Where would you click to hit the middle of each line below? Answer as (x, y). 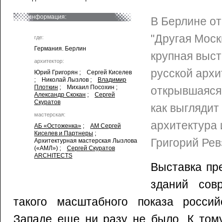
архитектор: (49, 61)
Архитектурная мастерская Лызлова (86, 141)
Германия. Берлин (60, 49)
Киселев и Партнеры (64, 133)
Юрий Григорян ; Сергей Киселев (83, 72)
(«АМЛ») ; (51, 148)
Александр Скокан (60, 95)
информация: (47, 17)
